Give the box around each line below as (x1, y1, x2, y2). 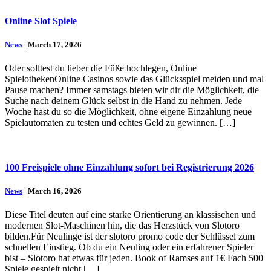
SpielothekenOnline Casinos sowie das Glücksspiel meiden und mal (5, 74, 264, 85)
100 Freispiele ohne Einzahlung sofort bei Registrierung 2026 (5, 162, 254, 172)
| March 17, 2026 (22, 40, 82, 50)
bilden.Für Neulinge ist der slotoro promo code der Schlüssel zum (5, 230, 255, 241)
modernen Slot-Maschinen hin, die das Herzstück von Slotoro (5, 220, 240, 230)
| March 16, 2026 (22, 186, 82, 195)
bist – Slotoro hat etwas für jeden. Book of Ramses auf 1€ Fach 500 (5, 252, 263, 263)
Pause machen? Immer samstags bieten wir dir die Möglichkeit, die (5, 85, 259, 96)
